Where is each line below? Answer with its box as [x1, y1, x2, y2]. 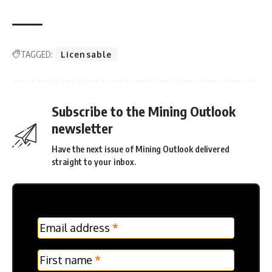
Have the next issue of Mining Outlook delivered [52, 143, 229, 154]
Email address [39, 220, 112, 234]
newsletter [52, 119, 113, 137]
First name [39, 253, 95, 267]
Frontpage [37, 228, 91, 242]
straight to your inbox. [52, 156, 136, 167]
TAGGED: [21, 49, 53, 59]
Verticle [42, 246, 86, 260]
